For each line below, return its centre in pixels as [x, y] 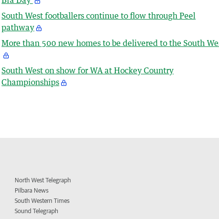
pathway [18, 27]
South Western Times [42, 200]
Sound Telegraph [37, 211]
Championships [31, 82]
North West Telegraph [43, 180]
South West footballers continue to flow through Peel [99, 15]
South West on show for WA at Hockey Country [88, 70]
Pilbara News [32, 190]
